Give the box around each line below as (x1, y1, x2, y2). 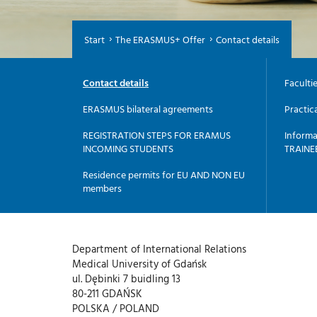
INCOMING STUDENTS (83, 140, 173, 156)
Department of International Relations (72, 240, 246, 257)
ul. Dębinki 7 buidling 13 (72, 270, 180, 287)
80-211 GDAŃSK (72, 284, 142, 301)
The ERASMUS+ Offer (115, 31, 205, 47)
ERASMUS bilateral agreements (83, 100, 213, 116)
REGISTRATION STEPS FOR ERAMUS (83, 127, 231, 142)
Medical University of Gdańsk (72, 255, 207, 272)
